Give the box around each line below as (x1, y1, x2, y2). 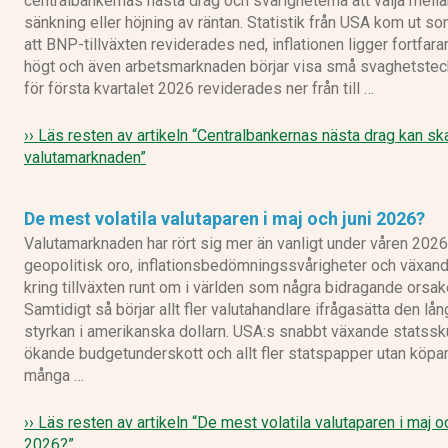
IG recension (299, 176, 393, 196)
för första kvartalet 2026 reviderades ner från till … (24, 79, 374, 99)
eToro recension (284, 38, 407, 58)
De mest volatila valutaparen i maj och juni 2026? (24, 208, 425, 230)
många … (24, 366, 84, 386)
